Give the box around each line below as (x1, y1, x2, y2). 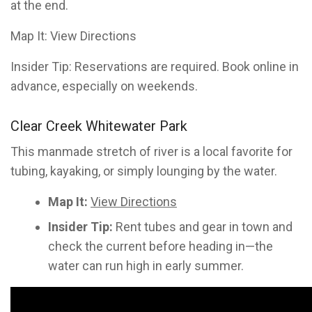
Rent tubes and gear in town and (113, 219, 292, 234)
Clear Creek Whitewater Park (10, 118, 187, 134)
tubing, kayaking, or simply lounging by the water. (10, 164, 277, 178)
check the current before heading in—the (48, 239, 273, 253)
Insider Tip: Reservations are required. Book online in (10, 59, 299, 74)
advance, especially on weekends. (10, 79, 198, 93)
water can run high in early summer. (48, 258, 244, 273)
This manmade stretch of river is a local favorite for (10, 144, 292, 159)
